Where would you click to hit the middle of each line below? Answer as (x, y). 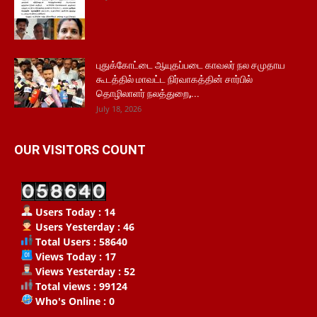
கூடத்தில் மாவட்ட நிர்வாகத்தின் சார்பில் (174, 79)
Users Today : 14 (74, 212)
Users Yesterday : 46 (83, 227)
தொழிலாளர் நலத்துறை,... (148, 93)
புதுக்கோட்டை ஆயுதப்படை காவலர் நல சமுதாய (191, 65)
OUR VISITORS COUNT (80, 150)
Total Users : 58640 (80, 242)
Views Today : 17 (74, 257)
